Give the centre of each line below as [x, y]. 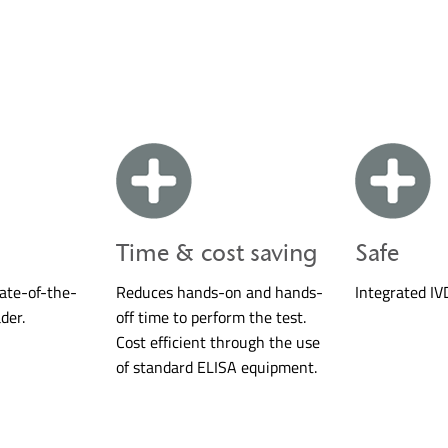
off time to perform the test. [211, 316]
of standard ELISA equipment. [217, 366]
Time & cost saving [217, 252]
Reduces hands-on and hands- [220, 291]
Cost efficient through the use [218, 341]
